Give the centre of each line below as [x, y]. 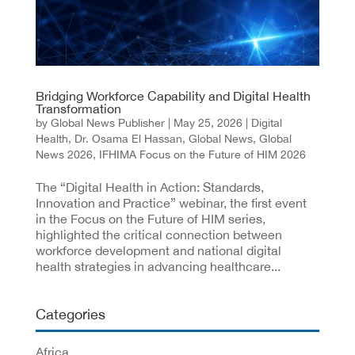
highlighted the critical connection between [158, 234]
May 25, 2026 [208, 122]
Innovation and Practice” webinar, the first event [171, 202]
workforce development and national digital [158, 250]
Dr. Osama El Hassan [128, 138]
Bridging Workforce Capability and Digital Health [173, 95]
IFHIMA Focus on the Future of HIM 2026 [202, 154]
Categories [70, 314]
